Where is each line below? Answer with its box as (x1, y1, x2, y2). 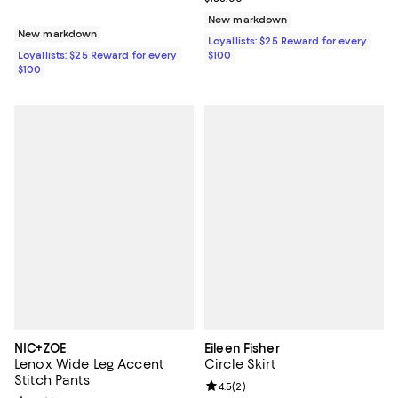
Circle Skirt (204, 355, 275, 372)
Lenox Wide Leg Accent (14, 355, 163, 372)
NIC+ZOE (14, 340, 66, 355)
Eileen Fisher (204, 340, 280, 355)
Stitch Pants (14, 371, 90, 388)
